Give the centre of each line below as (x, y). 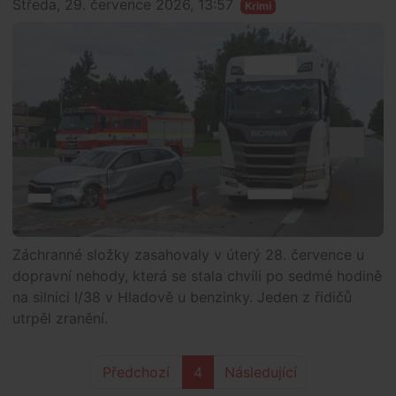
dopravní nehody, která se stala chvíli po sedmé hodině (197, 276)
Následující (260, 373)
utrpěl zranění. (60, 319)
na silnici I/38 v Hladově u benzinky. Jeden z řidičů (182, 297)
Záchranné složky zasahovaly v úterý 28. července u (188, 255)
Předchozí (136, 373)
